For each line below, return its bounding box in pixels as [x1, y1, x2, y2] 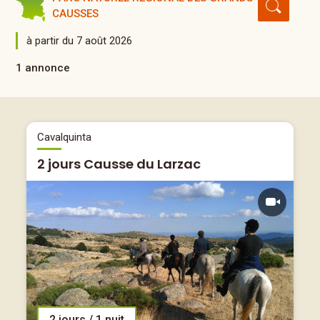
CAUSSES [52, 7, 99, 20]
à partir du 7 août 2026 [26, 34, 133, 47]
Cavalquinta [37, 131, 91, 144]
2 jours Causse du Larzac [37, 155, 201, 173]
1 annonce [16, 61, 71, 74]
